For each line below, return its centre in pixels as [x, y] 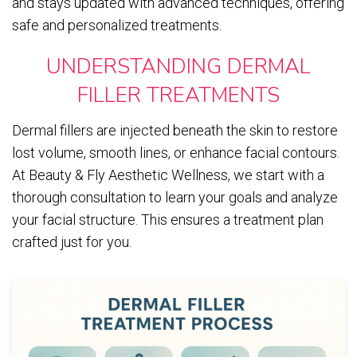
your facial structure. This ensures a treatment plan [168, 219]
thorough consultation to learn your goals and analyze [175, 197]
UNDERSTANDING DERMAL [178, 66]
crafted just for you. [72, 241]
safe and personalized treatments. [117, 25]
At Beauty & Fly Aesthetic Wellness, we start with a [168, 175]
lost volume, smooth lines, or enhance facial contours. [176, 152]
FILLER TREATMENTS [178, 95]
